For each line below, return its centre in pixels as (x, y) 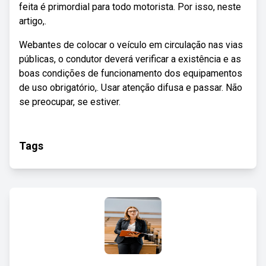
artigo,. (33, 21)
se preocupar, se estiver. (70, 102)
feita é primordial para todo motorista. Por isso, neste (130, 7)
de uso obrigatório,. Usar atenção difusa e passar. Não (131, 88)
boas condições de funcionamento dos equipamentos (131, 73)
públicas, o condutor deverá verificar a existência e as (130, 59)
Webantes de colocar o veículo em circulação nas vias (131, 45)
